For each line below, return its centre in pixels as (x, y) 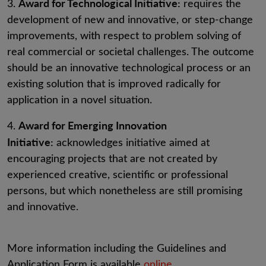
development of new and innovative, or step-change (130, 19)
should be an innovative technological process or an (129, 67)
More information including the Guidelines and (117, 248)
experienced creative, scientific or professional (118, 174)
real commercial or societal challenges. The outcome (131, 51)
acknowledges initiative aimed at (133, 142)
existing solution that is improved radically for (114, 83)
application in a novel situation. (80, 99)
